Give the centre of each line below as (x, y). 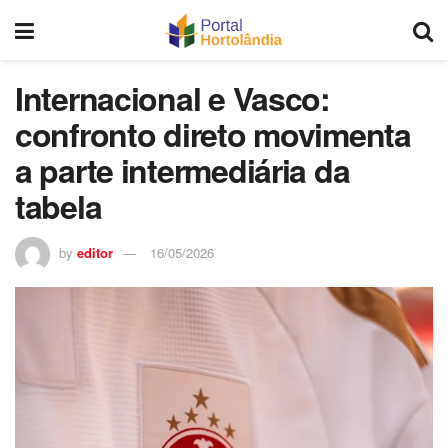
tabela (58, 206)
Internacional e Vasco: (172, 98)
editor (95, 252)
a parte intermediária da (182, 170)
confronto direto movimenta (213, 134)
